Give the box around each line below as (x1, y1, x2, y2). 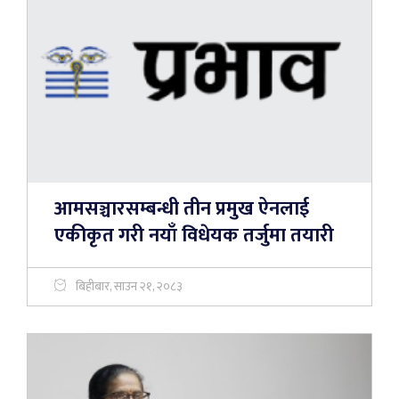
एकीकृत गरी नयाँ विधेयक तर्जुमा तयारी (54, 218, 334, 252)
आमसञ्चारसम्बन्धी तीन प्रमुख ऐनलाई (54, 191, 309, 225)
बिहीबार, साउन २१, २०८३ (76, 275, 183, 297)
